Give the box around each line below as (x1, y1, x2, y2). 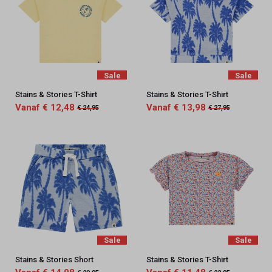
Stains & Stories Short (15, 255, 93, 265)
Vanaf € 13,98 (146, 102, 206, 114)
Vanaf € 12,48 (15, 102, 75, 114)
